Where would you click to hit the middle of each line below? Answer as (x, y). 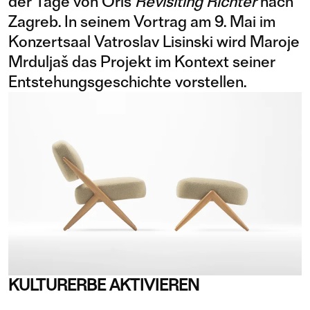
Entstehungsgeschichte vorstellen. (127, 82)
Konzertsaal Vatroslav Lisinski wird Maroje (154, 42)
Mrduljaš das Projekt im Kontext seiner (142, 62)
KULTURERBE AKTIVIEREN (104, 285)
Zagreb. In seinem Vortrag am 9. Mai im (142, 21)
